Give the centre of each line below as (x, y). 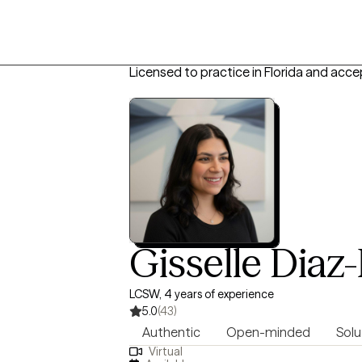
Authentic (171, 332)
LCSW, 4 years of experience (202, 294)
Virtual (165, 352)
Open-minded (268, 332)
